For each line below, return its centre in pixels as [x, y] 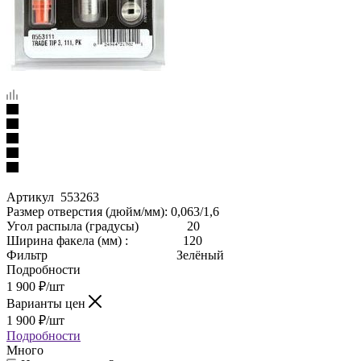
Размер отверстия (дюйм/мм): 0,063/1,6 [113, 211]
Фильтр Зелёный [115, 255]
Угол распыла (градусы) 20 [103, 226]
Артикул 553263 [53, 197]
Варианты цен [48, 303]
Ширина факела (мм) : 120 [104, 240]
